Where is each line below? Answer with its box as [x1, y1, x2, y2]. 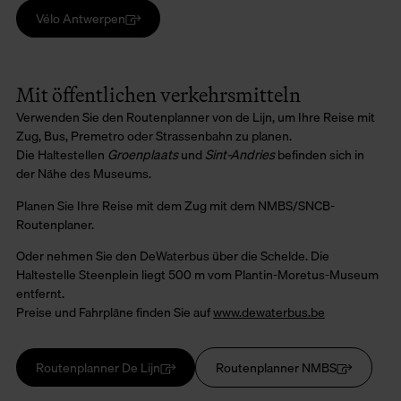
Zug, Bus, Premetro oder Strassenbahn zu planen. [16, 125, 292, 147]
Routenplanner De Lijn [35, 356, 160, 378]
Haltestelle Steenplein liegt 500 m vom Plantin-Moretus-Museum [16, 264, 379, 286]
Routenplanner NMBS [215, 356, 337, 378]
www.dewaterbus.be [213, 302, 325, 323]
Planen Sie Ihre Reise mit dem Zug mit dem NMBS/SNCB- [16, 194, 335, 216]
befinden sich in [275, 144, 364, 166]
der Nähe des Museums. [16, 163, 151, 184]
